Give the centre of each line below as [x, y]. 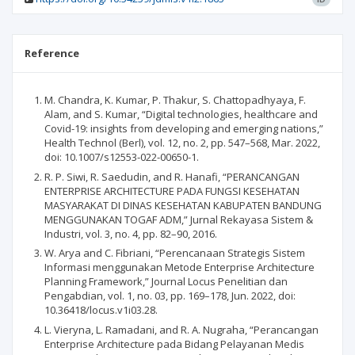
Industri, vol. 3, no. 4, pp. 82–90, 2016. [131, 233]
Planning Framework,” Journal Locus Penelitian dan [166, 281]
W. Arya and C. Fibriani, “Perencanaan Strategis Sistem [175, 253]
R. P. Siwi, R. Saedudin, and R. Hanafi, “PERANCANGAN [172, 176]
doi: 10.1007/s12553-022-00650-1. [122, 157]
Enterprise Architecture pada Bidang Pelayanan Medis [174, 344]
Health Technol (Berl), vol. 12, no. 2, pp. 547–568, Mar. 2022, [182, 143]
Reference [52, 53]
